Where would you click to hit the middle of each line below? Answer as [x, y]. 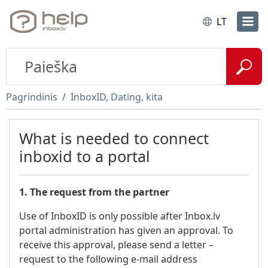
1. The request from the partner [94, 192]
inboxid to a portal [85, 156]
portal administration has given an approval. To [126, 230]
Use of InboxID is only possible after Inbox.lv [120, 216]
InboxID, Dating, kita [117, 97]
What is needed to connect [114, 138]
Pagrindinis [32, 97]
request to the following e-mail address [108, 259]
